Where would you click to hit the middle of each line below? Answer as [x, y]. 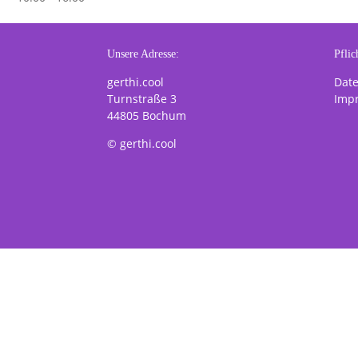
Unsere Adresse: [143, 54]
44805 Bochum [147, 115]
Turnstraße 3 [142, 98]
